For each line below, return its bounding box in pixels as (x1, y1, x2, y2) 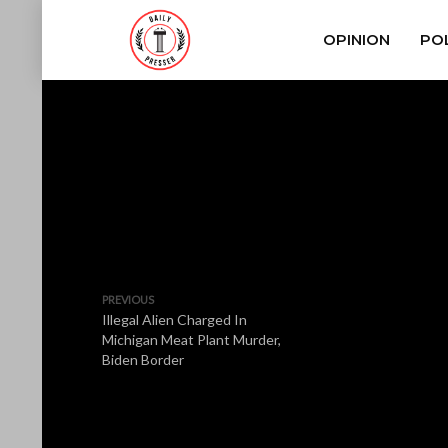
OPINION (322, 30, 390, 49)
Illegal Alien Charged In (102, 311, 247, 328)
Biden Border (102, 351, 184, 368)
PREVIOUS (102, 293, 154, 306)
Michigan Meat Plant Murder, (102, 331, 281, 348)
